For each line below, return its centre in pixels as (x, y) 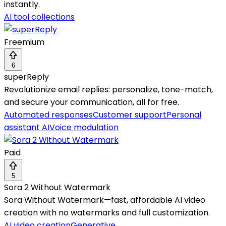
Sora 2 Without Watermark (57, 188)
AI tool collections (39, 17)
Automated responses (48, 115)
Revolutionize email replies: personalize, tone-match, (108, 90)
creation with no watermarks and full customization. (107, 213)
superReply (26, 77)
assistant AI (27, 128)
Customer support (130, 115)
